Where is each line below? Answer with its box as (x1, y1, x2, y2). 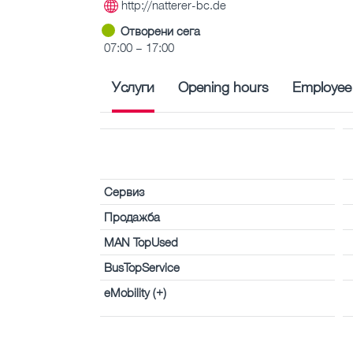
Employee (292, 77, 351, 95)
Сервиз (104, 184, 144, 199)
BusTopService (104, 259, 180, 274)
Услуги (112, 77, 154, 95)
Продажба (104, 209, 160, 224)
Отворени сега (121, 23, 200, 38)
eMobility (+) (104, 284, 166, 299)
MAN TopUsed (104, 234, 178, 249)
